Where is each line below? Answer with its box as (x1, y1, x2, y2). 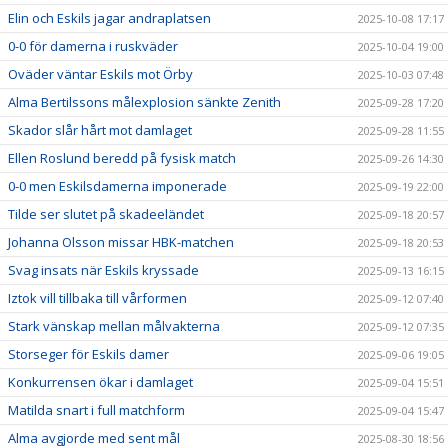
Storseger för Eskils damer (8, 344, 169, 363)
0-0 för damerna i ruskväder (8, 36, 178, 55)
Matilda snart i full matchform (8, 400, 185, 419)
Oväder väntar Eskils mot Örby (8, 64, 193, 83)
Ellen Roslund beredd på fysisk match (8, 148, 236, 167)
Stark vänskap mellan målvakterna (8, 316, 220, 335)
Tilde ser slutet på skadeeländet (8, 204, 204, 223)
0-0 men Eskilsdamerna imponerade (8, 176, 227, 195)
